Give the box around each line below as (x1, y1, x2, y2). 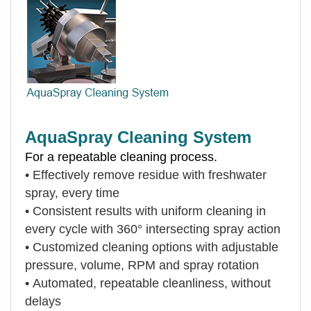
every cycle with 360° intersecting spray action (25, 221, 280, 236)
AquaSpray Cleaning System (25, 127, 251, 146)
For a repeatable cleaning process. (25, 149, 217, 164)
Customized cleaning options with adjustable (33, 239, 278, 254)
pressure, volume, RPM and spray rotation (25, 258, 259, 272)
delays (25, 294, 61, 308)
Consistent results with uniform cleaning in (33, 203, 266, 218)
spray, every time (25, 185, 119, 200)
